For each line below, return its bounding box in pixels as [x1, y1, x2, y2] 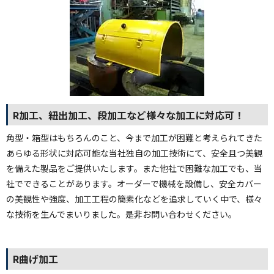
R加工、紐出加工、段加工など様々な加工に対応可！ [13, 107, 245, 122]
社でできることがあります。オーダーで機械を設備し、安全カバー [6, 177, 262, 190]
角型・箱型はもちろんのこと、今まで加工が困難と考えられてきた [6, 131, 262, 144]
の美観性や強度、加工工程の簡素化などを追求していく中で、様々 [6, 192, 262, 205]
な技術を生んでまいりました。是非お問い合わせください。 [6, 207, 237, 220]
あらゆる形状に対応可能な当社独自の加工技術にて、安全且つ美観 [6, 146, 262, 159]
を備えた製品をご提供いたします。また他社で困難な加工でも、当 [6, 161, 262, 174]
